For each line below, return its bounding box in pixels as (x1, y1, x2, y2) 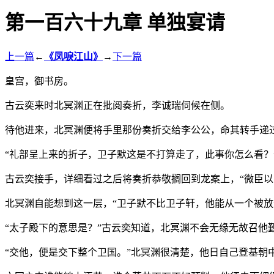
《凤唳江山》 (44, 51, 103, 62)
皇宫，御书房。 (5, 75, 73, 86)
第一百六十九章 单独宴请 (5, 12, 225, 34)
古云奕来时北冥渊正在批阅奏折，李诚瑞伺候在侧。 (5, 100, 230, 111)
